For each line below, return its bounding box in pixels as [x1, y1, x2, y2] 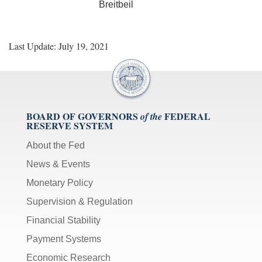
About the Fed [26, 140, 85, 150]
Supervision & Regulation [26, 196, 133, 206]
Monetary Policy [26, 177, 93, 188]
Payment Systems [26, 233, 101, 244]
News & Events [26, 158, 90, 169]
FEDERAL [164, 109, 211, 123]
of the [140, 109, 162, 123]
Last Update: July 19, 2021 [9, 39, 109, 52]
